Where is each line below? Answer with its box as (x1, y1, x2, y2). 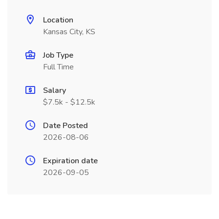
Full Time (43, 62, 74, 72)
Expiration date (43, 155, 98, 166)
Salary (43, 85, 66, 96)
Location (43, 15, 73, 25)
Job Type (43, 50, 73, 61)
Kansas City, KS (43, 26, 95, 37)
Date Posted (43, 120, 88, 131)
